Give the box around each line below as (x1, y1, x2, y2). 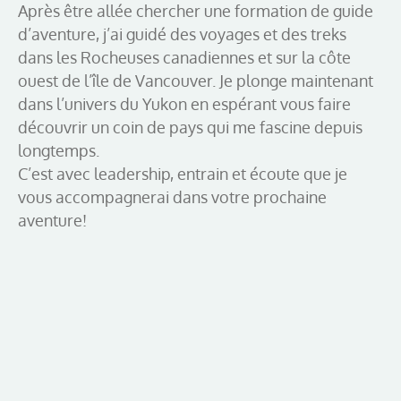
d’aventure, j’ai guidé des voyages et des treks (18, 23, 346, 44)
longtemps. (18, 140, 99, 160)
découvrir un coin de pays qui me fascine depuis (18, 116, 363, 137)
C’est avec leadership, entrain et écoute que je (18, 163, 347, 183)
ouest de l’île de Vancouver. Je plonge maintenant (18, 70, 373, 90)
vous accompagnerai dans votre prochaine (18, 186, 327, 207)
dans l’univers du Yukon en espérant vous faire (18, 93, 351, 114)
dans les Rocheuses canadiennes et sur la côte (18, 47, 351, 67)
